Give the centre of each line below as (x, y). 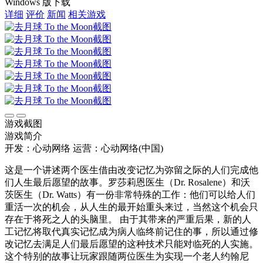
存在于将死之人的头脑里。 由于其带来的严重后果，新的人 (128, 219)
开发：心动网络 (38, 148)
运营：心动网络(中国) (118, 148)
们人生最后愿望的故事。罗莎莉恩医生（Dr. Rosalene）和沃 (127, 182)
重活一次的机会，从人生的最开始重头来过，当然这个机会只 (131, 207)
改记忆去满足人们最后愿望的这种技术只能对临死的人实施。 (131, 244)
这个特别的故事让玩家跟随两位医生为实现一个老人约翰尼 (127, 256)
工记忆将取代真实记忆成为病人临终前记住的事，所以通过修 (131, 231)
